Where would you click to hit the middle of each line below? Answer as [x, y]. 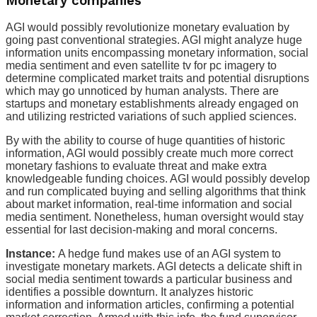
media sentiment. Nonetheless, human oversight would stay [155, 217]
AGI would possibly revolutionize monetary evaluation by [148, 28]
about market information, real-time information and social [149, 204]
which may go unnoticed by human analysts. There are [142, 91]
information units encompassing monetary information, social [157, 53]
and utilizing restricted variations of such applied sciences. [151, 117]
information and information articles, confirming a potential [150, 305]
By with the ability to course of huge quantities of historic [145, 141]
